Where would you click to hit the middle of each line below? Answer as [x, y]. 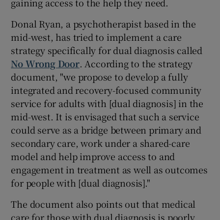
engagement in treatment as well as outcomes [109, 169]
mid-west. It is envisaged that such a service [105, 116]
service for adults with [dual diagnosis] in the [107, 103]
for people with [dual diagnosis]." [81, 182]
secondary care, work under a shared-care [100, 143]
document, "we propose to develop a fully [99, 76]
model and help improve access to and [93, 156]
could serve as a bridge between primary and [106, 129]
